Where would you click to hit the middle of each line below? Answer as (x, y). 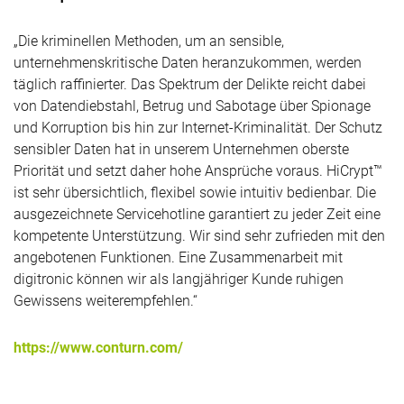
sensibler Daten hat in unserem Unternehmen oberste (181, 150)
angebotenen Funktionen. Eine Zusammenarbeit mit (178, 258)
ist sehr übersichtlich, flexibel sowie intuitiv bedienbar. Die (195, 193)
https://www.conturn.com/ (98, 348)
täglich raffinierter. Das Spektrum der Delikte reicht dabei (190, 85)
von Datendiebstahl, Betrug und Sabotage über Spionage (192, 106)
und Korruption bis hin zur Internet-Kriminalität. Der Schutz (198, 128)
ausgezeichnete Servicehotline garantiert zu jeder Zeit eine (197, 215)
